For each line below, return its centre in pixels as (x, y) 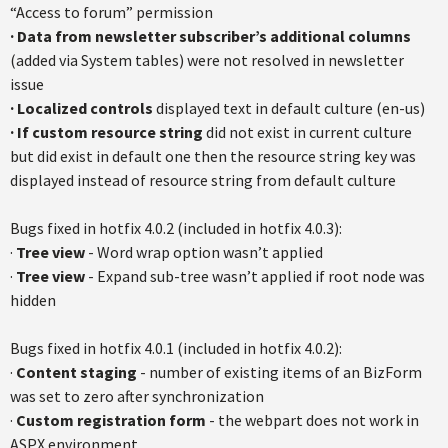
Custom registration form (111, 420)
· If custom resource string (106, 132)
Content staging (76, 372)
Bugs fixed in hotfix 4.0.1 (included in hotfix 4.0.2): (176, 348)
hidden (33, 300)
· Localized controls (81, 108)
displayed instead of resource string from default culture (203, 180)
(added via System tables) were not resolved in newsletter (207, 60)
